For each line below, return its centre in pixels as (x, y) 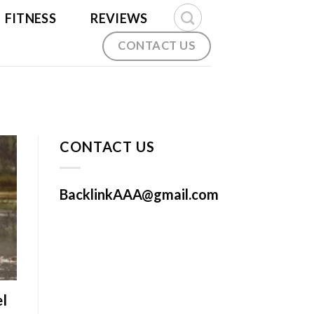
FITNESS (30, 19)
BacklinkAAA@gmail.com (139, 194)
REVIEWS (119, 19)
